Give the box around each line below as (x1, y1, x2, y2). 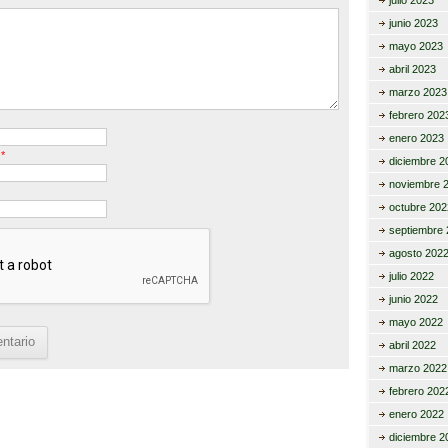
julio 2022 (388, 270, 434, 282)
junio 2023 (388, 17, 438, 29)
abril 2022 (388, 339, 436, 351)
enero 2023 (388, 132, 444, 144)
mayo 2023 (388, 40, 443, 52)
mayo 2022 (388, 316, 443, 328)
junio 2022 (388, 293, 438, 305)
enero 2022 (388, 408, 444, 420)
